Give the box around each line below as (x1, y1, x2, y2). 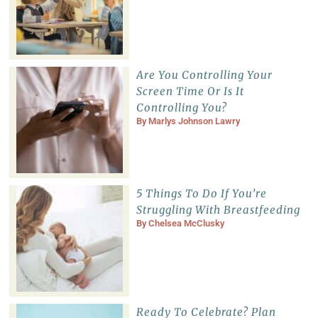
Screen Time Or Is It (136, 84, 244, 99)
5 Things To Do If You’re (136, 187, 267, 201)
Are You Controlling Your (136, 68, 273, 82)
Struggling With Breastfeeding (136, 203, 300, 217)
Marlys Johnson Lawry (148, 116, 240, 127)
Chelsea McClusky (148, 218, 224, 229)
